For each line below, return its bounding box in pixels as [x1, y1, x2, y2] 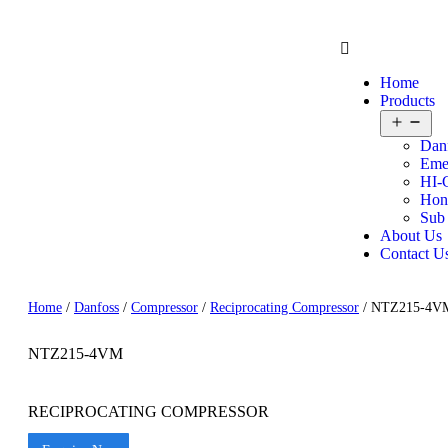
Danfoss [74, 299, 119, 315]
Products [380, 92, 435, 109]
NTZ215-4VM [28, 345, 123, 362]
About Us [380, 227, 442, 244]
